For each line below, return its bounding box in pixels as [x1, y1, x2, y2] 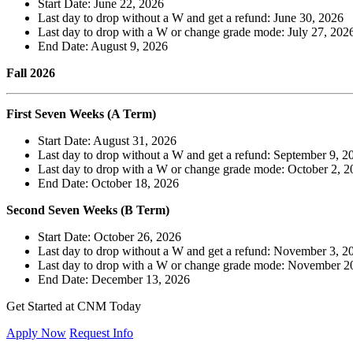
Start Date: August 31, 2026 [38, 133, 176, 147]
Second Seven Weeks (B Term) [6, 203, 169, 217]
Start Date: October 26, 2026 [38, 229, 181, 243]
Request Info [69, 325, 133, 340]
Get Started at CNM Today [6, 299, 141, 313]
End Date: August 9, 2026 [38, 39, 168, 53]
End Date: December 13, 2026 [38, 272, 190, 286]
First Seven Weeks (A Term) [6, 106, 156, 121]
